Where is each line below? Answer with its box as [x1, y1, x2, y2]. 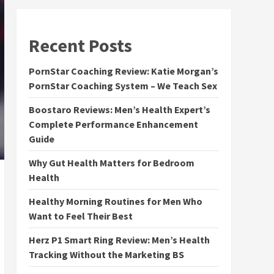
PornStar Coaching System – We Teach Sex [28, 80, 217, 92]
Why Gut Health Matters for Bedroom [28, 157, 194, 169]
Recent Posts [28, 34, 132, 57]
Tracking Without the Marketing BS [28, 248, 184, 261]
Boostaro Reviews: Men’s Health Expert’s [28, 103, 210, 116]
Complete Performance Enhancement [28, 118, 198, 130]
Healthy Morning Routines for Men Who [28, 195, 202, 207]
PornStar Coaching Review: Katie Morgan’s [28, 65, 218, 77]
